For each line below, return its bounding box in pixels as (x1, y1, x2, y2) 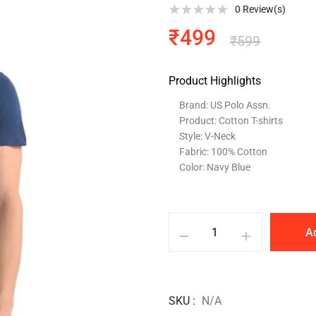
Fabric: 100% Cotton (179, 146, 267, 158)
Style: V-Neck (179, 130, 236, 142)
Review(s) (241, 4, 286, 16)
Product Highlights (169, 74, 261, 88)
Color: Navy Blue (179, 162, 250, 174)
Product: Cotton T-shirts (179, 115, 283, 127)
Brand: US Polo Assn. (179, 99, 271, 111)
